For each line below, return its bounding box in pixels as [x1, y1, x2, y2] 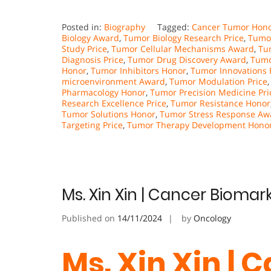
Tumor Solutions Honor [62, 108, 155, 120]
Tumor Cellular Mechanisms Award [111, 43, 254, 55]
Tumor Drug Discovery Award [128, 54, 246, 66]
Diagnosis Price [62, 54, 123, 66]
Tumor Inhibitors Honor [91, 65, 186, 77]
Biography [104, 21, 145, 33]
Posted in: [62, 21, 104, 33]
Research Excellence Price [62, 97, 166, 109]
